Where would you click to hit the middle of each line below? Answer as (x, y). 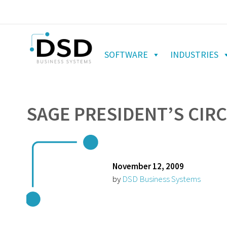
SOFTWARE (126, 54)
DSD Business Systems (161, 179)
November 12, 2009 (148, 166)
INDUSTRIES (194, 54)
